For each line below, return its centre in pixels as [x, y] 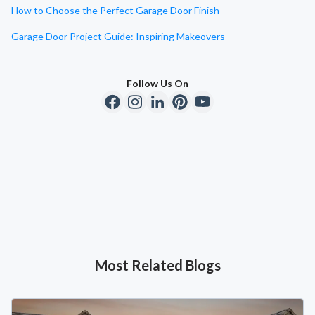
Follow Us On [157, 84]
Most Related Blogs [157, 265]
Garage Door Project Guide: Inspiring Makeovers [118, 37]
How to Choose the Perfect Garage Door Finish [115, 11]
